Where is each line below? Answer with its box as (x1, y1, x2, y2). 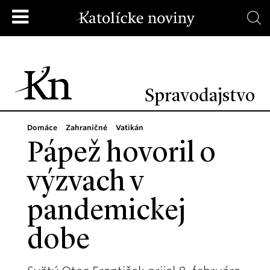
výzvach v (27, 169, 144, 198)
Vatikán (116, 123, 143, 132)
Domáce (27, 123, 57, 132)
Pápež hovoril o (27, 140, 216, 169)
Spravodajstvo (145, 87, 255, 105)
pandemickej (27, 198, 186, 227)
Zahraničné (66, 123, 107, 132)
